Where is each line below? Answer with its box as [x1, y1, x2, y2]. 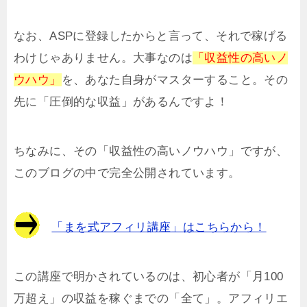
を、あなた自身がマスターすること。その [61, 73, 288, 86]
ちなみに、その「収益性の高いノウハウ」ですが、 [14, 144, 288, 158]
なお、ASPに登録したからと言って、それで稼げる [14, 29, 288, 42]
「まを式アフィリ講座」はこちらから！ [51, 220, 267, 234]
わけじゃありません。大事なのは [14, 51, 193, 64]
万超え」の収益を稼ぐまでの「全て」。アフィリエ [14, 291, 288, 305]
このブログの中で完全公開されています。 [14, 166, 241, 180]
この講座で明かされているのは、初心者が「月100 [14, 269, 284, 283]
